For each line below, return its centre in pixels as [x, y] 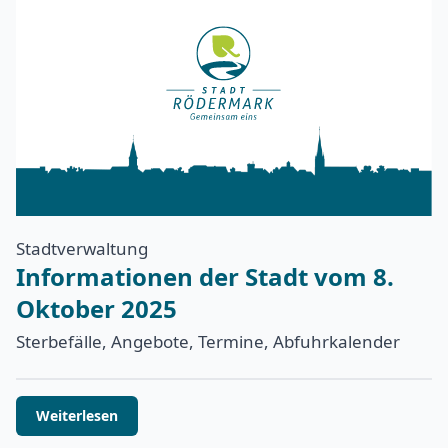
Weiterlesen [77, 415]
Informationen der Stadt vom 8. [205, 276]
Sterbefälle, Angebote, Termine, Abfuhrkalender [208, 341]
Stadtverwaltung [82, 248]
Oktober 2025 [96, 308]
